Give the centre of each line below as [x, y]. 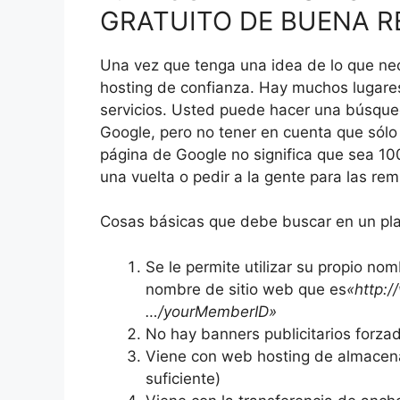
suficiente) [183, 378]
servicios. [133, 109]
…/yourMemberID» [211, 311]
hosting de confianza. [177, 87]
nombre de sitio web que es [246, 289]
